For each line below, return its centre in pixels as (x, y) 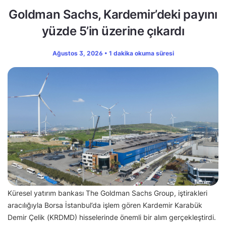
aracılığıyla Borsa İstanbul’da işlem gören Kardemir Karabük (105, 205)
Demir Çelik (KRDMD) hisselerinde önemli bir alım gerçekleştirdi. (112, 217)
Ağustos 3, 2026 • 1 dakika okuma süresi (113, 53)
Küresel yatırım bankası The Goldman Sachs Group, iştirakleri (107, 193)
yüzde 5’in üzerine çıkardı (113, 31)
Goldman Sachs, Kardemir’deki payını (113, 15)
